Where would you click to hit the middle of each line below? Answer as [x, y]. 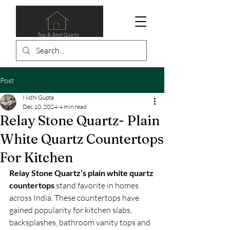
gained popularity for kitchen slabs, [71, 210]
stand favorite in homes [97, 185]
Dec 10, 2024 [40, 107]
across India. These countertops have [75, 198]
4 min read [73, 107]
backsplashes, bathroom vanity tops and [81, 222]
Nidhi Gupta [38, 97]
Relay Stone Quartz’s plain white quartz [82, 173]
